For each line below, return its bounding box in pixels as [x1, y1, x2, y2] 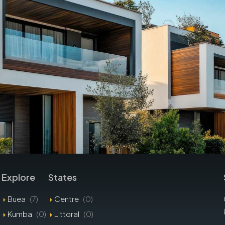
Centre [54, 194, 79, 204]
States [48, 171, 77, 183]
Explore [2, 171, 36, 183]
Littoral [54, 209, 80, 219]
